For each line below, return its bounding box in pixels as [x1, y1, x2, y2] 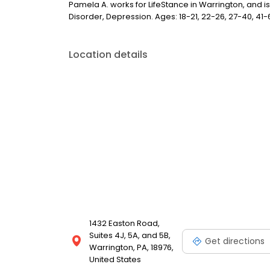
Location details [69, 48, 148, 61]
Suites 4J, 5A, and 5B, [89, 230, 171, 241]
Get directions [205, 234, 265, 247]
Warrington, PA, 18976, [89, 242, 174, 253]
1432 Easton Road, [89, 218, 160, 229]
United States [89, 254, 141, 265]
